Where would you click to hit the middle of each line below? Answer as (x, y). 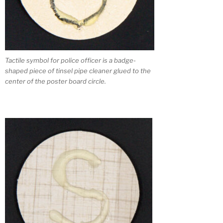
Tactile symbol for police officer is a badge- (70, 60)
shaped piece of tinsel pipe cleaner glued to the (78, 71)
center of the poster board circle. (56, 81)
